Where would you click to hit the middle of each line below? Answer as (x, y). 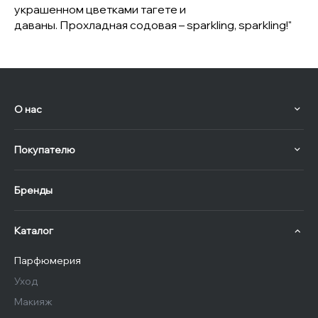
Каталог (34, 231)
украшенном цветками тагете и (100, 9)
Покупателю (45, 150)
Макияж (33, 302)
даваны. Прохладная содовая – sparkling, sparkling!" (153, 25)
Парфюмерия (48, 261)
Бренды (33, 190)
